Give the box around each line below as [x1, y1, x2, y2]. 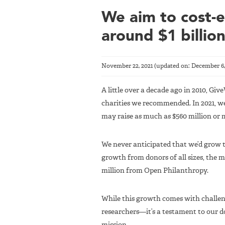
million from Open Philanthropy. [101, 167, 208, 174]
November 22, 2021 [101, 63, 153, 69]
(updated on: [153, 63, 191, 69]
